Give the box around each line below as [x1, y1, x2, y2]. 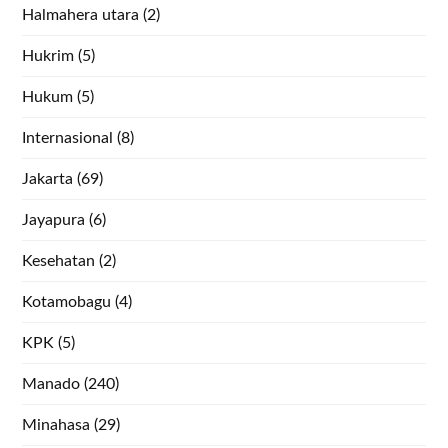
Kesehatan [22, 252, 96, 269]
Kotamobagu [22, 293, 112, 310]
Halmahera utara [22, 6, 140, 23]
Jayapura [22, 211, 86, 228]
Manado [22, 375, 81, 392]
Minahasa [22, 416, 91, 433]
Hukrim [22, 47, 75, 64]
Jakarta [22, 170, 74, 187]
